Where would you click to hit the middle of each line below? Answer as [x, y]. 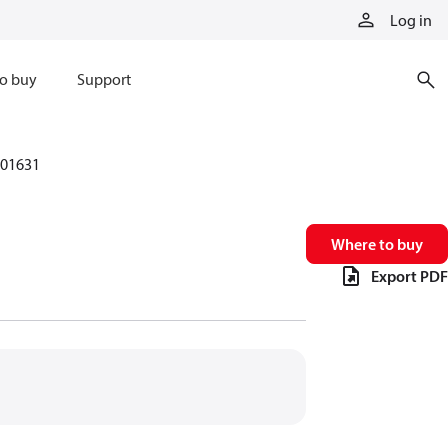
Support [103, 79]
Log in [411, 20]
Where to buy [377, 244]
